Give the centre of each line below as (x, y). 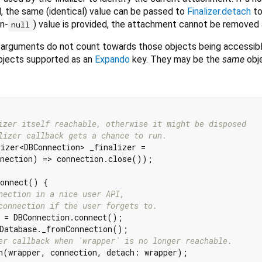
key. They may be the (176, 59)
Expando (112, 59)
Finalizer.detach (219, 11)
